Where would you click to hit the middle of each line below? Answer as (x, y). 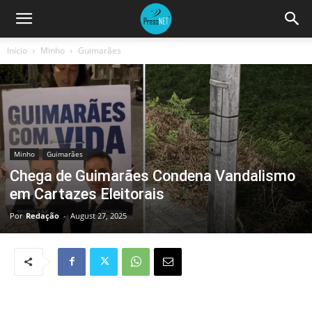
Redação (42, 215)
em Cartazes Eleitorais (87, 194)
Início (17, 50)
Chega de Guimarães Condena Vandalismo (153, 175)
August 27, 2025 (99, 215)
